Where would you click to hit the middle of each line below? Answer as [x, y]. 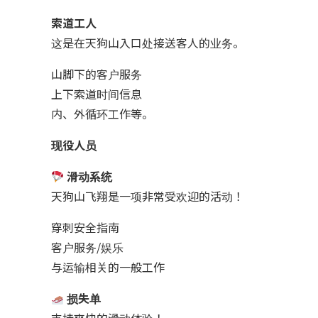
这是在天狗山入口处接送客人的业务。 [148, 42]
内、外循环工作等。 [102, 113]
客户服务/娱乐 [87, 247]
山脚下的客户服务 [97, 73]
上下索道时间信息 [97, 93]
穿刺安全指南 [85, 227]
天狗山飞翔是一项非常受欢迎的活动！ [148, 196]
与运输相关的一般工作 [108, 267]
